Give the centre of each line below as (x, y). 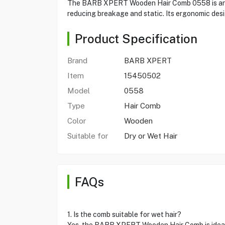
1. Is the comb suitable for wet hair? (124, 214)
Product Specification (136, 39)
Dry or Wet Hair (150, 136)
